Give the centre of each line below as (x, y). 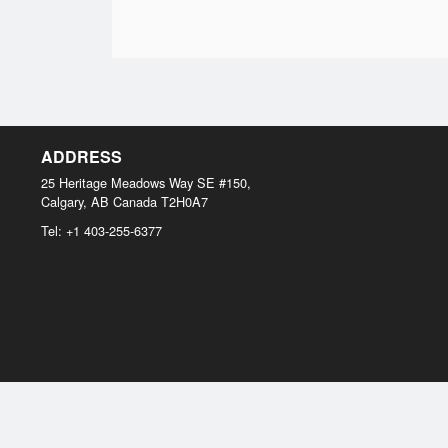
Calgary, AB (75, 201)
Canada (135, 201)
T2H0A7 (184, 201)
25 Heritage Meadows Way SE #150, (146, 182)
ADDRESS (81, 156)
